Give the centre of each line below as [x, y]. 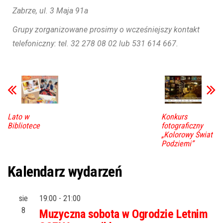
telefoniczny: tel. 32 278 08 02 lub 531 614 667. [95, 44]
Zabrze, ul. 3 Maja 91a [50, 11]
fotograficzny [182, 125]
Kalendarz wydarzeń [65, 171]
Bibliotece [24, 125]
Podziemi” [177, 143]
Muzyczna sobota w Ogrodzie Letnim [124, 214]
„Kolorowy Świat [187, 134]
